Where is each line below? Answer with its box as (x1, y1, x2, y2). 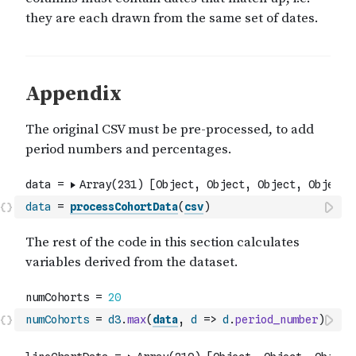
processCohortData (70, 200, 178, 213)
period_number (235, 313, 318, 326)
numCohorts (25, 313, 89, 326)
